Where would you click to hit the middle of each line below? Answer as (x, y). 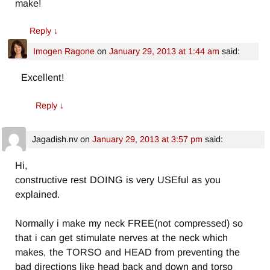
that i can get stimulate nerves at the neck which (122, 237)
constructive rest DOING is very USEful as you (118, 179)
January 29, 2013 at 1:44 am (164, 52)
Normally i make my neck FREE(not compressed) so (129, 223)
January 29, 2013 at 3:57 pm (147, 139)
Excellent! (43, 77)
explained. (38, 194)
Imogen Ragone (64, 52)
